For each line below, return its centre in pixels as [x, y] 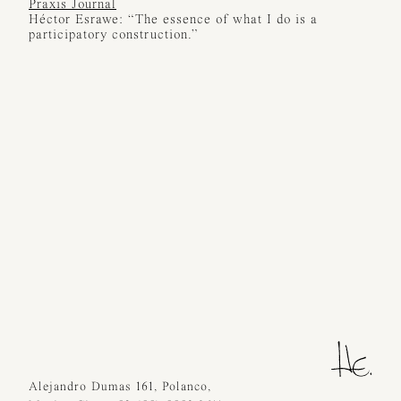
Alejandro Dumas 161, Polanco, [120, 387]
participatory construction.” [113, 36]
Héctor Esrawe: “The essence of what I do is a [173, 21]
